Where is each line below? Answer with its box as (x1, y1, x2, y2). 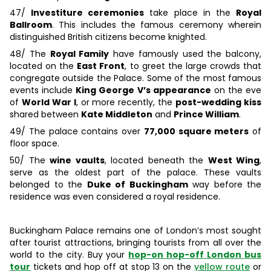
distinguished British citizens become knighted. (10, 31, 207, 44)
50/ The (10, 154, 50, 167)
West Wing (207, 154, 260, 167)
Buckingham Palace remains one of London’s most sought (10, 224, 261, 237)
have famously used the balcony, (109, 48, 261, 60)
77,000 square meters (143, 125, 249, 138)
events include (10, 84, 76, 97)
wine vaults (50, 154, 105, 167)
